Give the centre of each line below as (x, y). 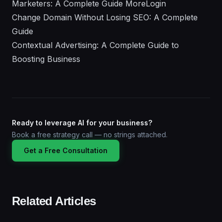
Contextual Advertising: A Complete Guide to (95, 45)
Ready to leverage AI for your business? (82, 122)
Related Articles (54, 201)
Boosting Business (46, 59)
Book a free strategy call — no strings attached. (90, 134)
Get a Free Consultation (66, 150)
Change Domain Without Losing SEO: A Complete (105, 17)
